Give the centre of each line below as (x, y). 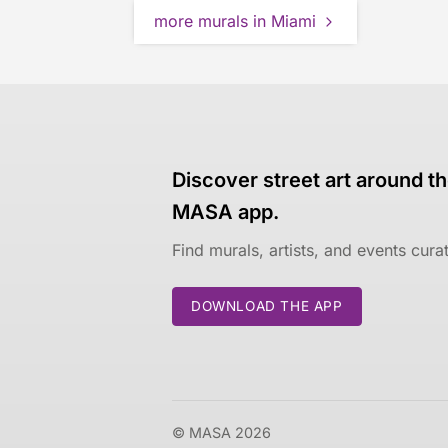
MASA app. (225, 212)
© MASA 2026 (221, 433)
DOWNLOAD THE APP (267, 306)
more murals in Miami (235, 21)
